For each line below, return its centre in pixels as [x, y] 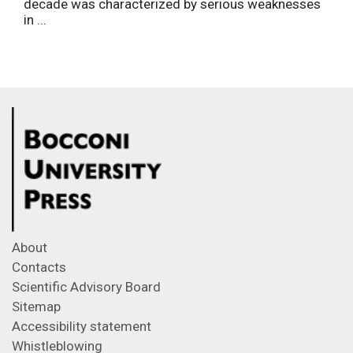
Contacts [39, 267]
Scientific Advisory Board [86, 287]
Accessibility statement [82, 326]
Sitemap [36, 307]
